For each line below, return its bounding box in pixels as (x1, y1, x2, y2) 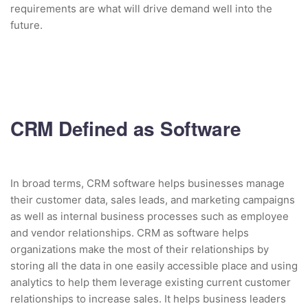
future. (10, 18, 43, 32)
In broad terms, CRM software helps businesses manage (10, 176, 285, 190)
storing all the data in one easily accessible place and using (10, 258, 298, 272)
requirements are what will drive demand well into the (10, 1, 272, 15)
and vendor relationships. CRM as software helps (10, 225, 249, 239)
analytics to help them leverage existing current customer (10, 275, 291, 289)
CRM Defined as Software (10, 113, 241, 142)
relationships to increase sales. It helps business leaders (10, 291, 286, 305)
